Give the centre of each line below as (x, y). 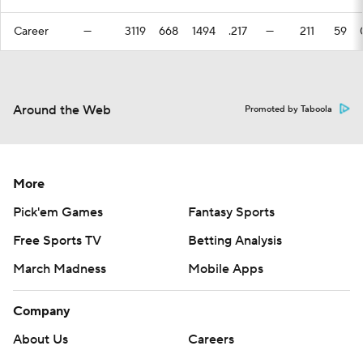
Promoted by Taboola (288, 109)
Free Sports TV (57, 241)
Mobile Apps (226, 269)
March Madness (60, 269)
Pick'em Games (58, 212)
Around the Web (62, 110)
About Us (41, 340)
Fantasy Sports (231, 212)
